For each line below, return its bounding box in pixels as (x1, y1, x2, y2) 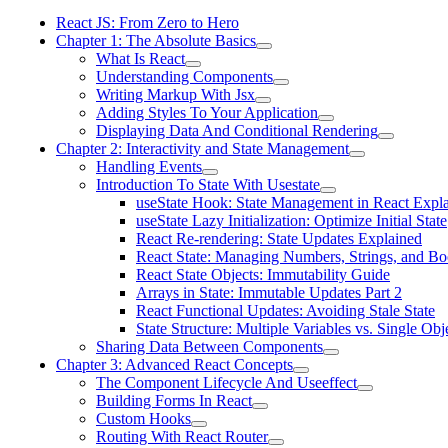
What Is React (96, 50, 185, 67)
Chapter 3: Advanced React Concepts (56, 356, 293, 373)
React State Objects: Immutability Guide (136, 266, 390, 283)
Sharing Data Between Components (96, 338, 323, 355)
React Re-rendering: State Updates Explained (136, 230, 422, 247)
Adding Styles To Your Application (96, 104, 318, 121)
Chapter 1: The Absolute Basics (56, 32, 256, 49)
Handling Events (96, 158, 202, 175)
